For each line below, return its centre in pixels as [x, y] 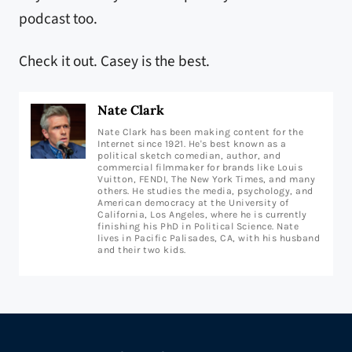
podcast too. [58, 19]
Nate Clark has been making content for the [200, 132]
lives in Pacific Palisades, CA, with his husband [209, 238]
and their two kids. [142, 250]
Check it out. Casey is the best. [114, 62]
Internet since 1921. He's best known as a [192, 144]
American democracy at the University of [193, 203]
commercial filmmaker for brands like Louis [200, 168]
